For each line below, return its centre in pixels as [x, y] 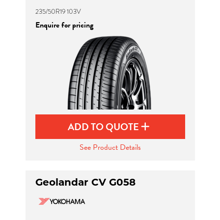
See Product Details [110, 147]
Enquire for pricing [64, 25]
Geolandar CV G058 [85, 182]
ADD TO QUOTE [104, 127]
